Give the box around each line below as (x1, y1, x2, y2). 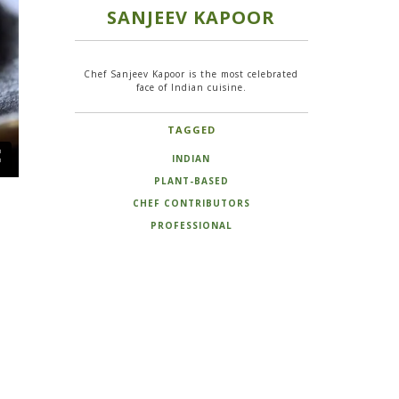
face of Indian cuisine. (135, 80, 247, 94)
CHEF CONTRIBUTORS (132, 196, 250, 209)
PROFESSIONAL (150, 218, 232, 232)
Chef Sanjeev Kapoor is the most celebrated (84, 67, 299, 80)
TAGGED (167, 122, 216, 136)
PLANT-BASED (153, 174, 229, 187)
